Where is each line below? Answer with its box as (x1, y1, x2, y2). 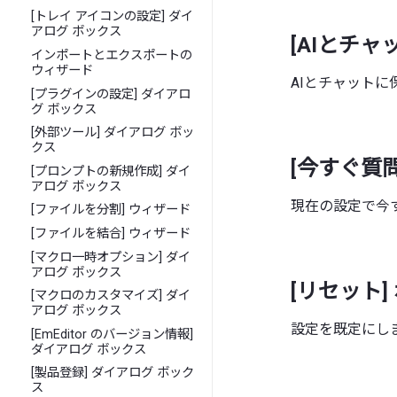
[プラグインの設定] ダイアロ (31, 86, 191, 102)
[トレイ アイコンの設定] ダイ (31, 9, 194, 25)
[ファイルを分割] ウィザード (31, 202, 191, 218)
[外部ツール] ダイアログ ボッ (31, 125, 195, 141)
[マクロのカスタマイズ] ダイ (31, 288, 191, 304)
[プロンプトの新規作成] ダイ (31, 163, 191, 179)
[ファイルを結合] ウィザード (31, 226, 191, 241)
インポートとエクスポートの (31, 48, 193, 64)
